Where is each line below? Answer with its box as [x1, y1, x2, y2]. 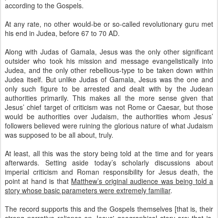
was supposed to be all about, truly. [5, 130, 113, 140]
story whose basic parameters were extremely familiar [5, 185, 170, 195]
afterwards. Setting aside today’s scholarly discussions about [5, 158, 213, 167]
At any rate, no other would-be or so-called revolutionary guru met [5, 19, 213, 29]
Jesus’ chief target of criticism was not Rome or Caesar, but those [5, 102, 213, 112]
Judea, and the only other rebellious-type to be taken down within [5, 65, 213, 75]
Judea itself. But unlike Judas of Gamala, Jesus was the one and [5, 74, 213, 84]
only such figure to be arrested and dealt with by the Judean [5, 84, 213, 93]
